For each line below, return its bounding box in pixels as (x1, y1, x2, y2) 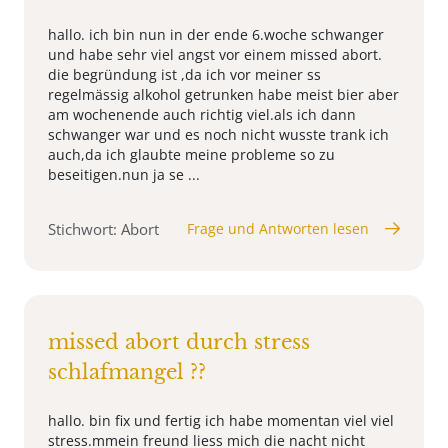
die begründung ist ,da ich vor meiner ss (48, 64, 321, 84)
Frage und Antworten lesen (187, 218, 369, 238)
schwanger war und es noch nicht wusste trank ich (48, 124, 389, 144)
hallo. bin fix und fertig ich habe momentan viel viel (48, 410, 394, 430)
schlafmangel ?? (48, 359, 206, 384)
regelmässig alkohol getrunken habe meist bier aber (48, 84, 399, 104)
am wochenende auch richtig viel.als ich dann (48, 104, 356, 124)
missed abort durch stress (48, 329, 310, 354)
